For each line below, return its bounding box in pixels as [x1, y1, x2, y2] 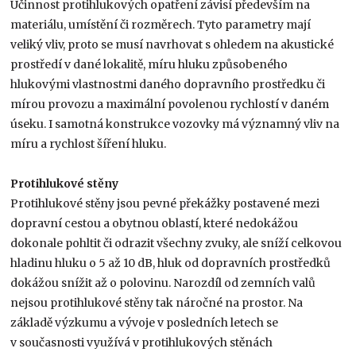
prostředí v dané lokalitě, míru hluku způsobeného [10, 56, 288, 72]
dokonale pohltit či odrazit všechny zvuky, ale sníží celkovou [10, 235, 342, 250]
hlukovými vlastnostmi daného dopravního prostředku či [10, 76, 326, 91]
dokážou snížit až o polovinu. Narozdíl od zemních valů [10, 275, 316, 290]
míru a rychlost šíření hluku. [10, 136, 167, 151]
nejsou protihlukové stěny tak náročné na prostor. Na [10, 295, 304, 310]
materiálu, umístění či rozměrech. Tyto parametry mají [10, 17, 311, 32]
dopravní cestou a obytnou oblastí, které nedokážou [10, 215, 299, 230]
